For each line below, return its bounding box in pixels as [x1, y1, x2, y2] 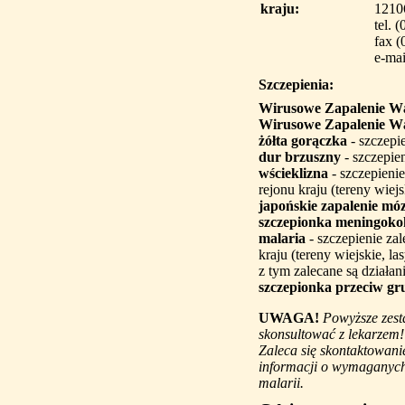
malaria [259, 231, 306, 246]
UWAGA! [259, 310, 319, 325]
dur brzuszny [259, 149, 341, 165]
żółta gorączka [259, 133, 347, 148]
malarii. [259, 375, 304, 391]
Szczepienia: [259, 77, 334, 92]
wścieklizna [259, 165, 328, 181]
